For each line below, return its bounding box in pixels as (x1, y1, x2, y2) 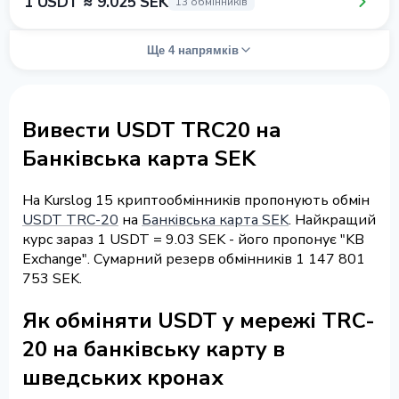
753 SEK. (22, 268, 82, 289)
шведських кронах (22, 362, 224, 392)
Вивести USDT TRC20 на (22, 115, 281, 144)
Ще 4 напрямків (146, 43, 239, 57)
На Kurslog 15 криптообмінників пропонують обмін (22, 190, 370, 210)
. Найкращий (289, 209, 376, 230)
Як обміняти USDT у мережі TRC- (22, 305, 375, 335)
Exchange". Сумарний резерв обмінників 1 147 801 (22, 248, 365, 269)
